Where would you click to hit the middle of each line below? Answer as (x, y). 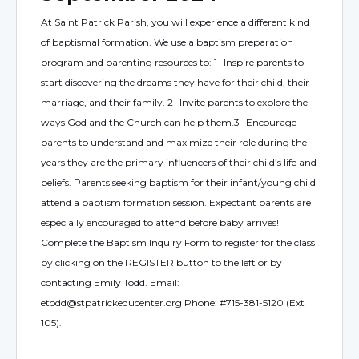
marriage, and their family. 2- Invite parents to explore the (174, 102)
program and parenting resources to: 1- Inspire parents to (172, 62)
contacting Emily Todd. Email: (110, 282)
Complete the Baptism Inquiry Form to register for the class (178, 242)
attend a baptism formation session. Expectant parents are (176, 202)
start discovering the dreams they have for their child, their (175, 82)
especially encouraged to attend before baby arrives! (160, 222)
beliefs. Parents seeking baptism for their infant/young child (178, 182)
